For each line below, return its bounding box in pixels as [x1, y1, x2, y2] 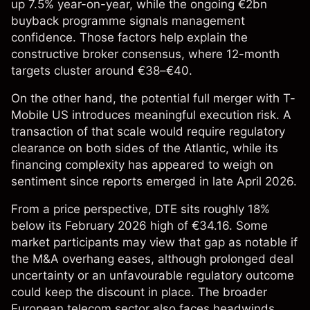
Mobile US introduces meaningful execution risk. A [11, 108, 291, 122]
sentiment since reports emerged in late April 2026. [11, 174, 297, 189]
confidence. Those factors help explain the [11, 30, 248, 45]
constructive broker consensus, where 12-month [11, 47, 280, 62]
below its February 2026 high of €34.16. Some [11, 219, 268, 233]
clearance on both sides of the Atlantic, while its [11, 141, 278, 156]
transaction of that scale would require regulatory [11, 125, 285, 139]
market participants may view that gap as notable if [11, 235, 298, 250]
